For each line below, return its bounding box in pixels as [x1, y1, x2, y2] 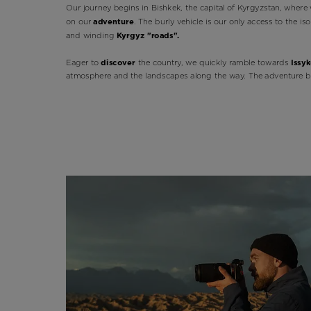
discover [100, 56, 138, 68]
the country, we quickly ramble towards [137, 56, 291, 68]
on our [65, 16, 93, 27]
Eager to [65, 56, 101, 68]
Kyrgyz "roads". [116, 29, 180, 41]
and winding [65, 29, 117, 41]
